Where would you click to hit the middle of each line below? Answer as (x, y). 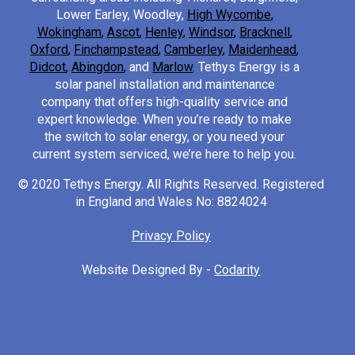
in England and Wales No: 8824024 (171, 202)
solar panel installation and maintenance (164, 85)
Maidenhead (263, 50)
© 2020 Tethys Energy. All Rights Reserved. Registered (171, 185)
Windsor (211, 32)
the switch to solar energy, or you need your (165, 137)
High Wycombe (229, 15)
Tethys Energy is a (249, 67)
